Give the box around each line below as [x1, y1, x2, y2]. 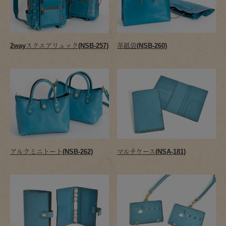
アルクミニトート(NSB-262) [10, 147, 93, 155]
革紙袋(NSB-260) [117, 42, 167, 50]
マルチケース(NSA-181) [117, 147, 186, 155]
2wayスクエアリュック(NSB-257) [10, 42, 108, 50]
